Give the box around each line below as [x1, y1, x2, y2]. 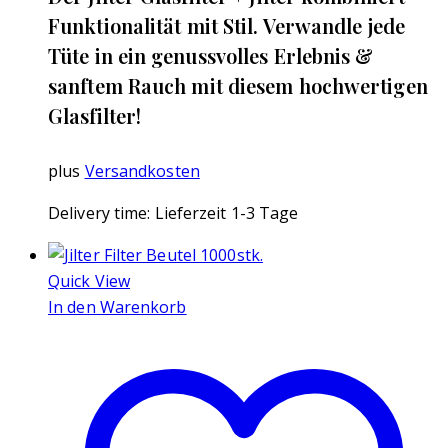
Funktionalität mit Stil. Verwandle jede [48, 11, 405, 39]
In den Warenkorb [48, 295, 187, 318]
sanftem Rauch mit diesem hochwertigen [48, 71, 428, 99]
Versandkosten [84, 159, 200, 182]
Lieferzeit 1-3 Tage [154, 201, 299, 224]
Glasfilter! [48, 101, 142, 129]
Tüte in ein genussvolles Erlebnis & [48, 41, 374, 69]
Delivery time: [48, 201, 155, 224]
